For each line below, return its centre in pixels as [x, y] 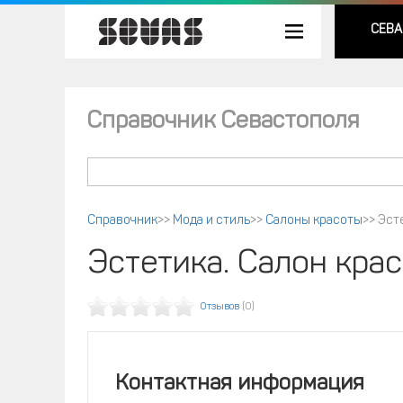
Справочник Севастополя [223, 122]
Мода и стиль [211, 221]
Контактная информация [240, 384]
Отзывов [220, 307]
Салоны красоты [314, 221]
